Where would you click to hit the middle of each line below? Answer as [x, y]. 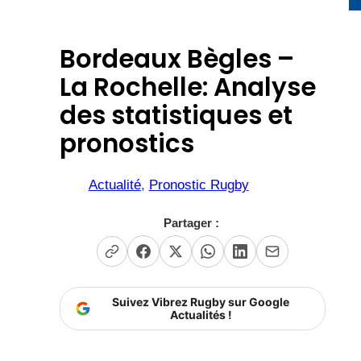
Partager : [191, 222]
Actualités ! [201, 314]
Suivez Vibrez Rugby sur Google [201, 301]
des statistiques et [176, 115]
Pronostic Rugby [199, 185]
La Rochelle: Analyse [187, 87]
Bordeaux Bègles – [176, 58]
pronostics [127, 143]
